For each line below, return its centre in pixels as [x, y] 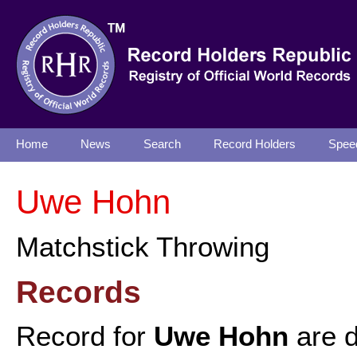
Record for [85, 336]
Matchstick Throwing [143, 247]
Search [162, 144]
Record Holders [255, 144]
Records [78, 292]
